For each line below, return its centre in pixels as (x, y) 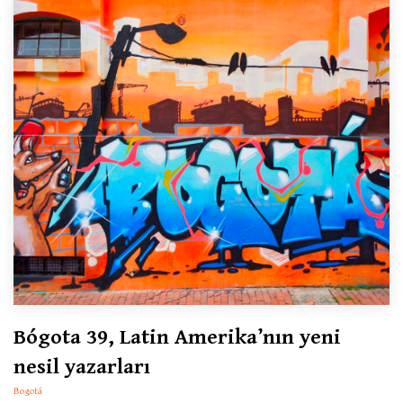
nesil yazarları (82, 367)
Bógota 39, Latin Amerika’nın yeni (177, 337)
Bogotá (28, 390)
